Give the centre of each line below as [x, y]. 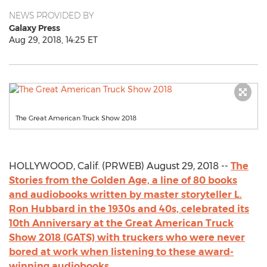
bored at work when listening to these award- [121, 252]
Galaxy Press [35, 28]
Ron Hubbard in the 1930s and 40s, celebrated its [129, 209]
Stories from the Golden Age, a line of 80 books [123, 180]
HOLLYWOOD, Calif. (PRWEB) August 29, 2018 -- [120, 166]
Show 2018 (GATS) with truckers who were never [127, 237]
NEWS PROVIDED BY [52, 15]
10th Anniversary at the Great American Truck [121, 223]
